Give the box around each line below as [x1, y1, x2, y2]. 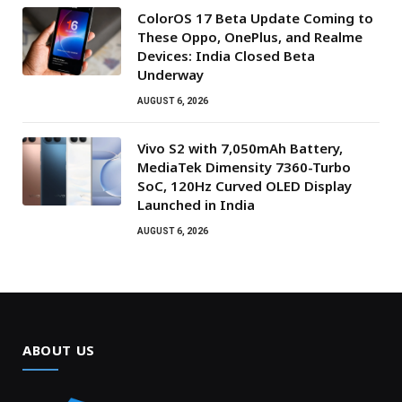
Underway [137, 65, 204, 83]
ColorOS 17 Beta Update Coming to [137, 8, 373, 27]
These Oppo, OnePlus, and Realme [137, 27, 363, 46]
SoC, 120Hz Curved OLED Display [137, 176, 352, 195]
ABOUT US [22, 340, 95, 359]
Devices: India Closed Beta [137, 46, 315, 65]
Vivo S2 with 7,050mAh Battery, [137, 138, 343, 157]
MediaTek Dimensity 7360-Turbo [137, 157, 351, 176]
